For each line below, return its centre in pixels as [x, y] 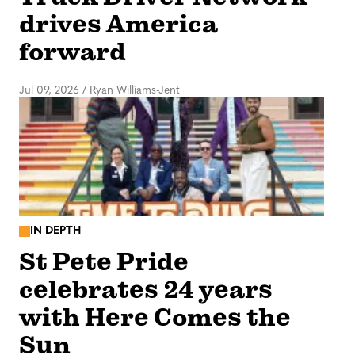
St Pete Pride [104, 261]
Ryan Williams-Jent [135, 91]
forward [73, 52]
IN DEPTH [55, 231]
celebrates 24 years [146, 289]
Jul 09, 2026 [49, 91]
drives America [118, 25]
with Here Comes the [155, 317]
